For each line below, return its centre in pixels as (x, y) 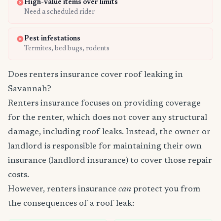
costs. (18, 175)
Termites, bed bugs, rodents (67, 49)
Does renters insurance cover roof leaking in (95, 75)
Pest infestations (52, 39)
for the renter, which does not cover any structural (108, 118)
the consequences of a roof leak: (71, 204)
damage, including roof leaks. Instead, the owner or (109, 132)
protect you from (166, 190)
